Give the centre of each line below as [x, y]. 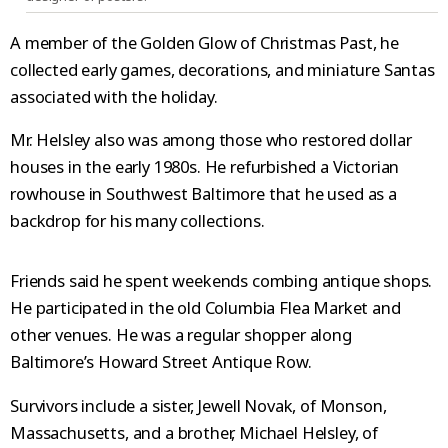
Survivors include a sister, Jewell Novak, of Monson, [198, 405]
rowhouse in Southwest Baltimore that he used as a [203, 194]
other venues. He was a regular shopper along [181, 335]
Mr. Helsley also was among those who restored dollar [211, 140]
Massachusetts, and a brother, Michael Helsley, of [194, 432]
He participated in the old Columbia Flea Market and [205, 308]
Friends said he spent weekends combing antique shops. [221, 281]
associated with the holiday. [114, 96]
